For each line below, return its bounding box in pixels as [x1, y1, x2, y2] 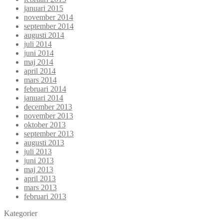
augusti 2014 [24, 30, 64, 39]
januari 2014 [24, 93, 63, 102]
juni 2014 [24, 48, 54, 57]
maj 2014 [24, 57, 53, 66]
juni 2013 [24, 156, 54, 165]
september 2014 [24, 21, 74, 30]
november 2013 [24, 111, 73, 120]
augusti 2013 [24, 138, 64, 147]
